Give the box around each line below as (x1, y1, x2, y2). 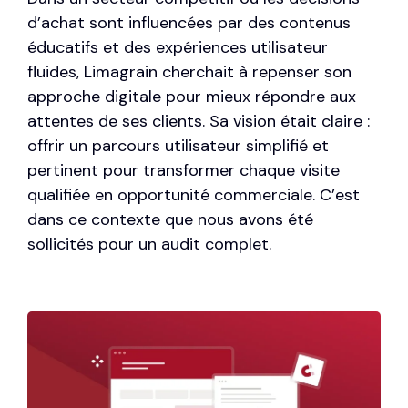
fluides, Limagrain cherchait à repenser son (27, 61, 352, 84)
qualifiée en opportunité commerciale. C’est (27, 184, 360, 207)
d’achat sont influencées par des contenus (27, 12, 351, 35)
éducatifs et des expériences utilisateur (27, 36, 328, 59)
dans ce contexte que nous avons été (27, 209, 313, 231)
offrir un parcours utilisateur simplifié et (27, 135, 329, 158)
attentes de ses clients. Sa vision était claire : (27, 110, 370, 133)
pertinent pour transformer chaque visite (27, 159, 340, 182)
